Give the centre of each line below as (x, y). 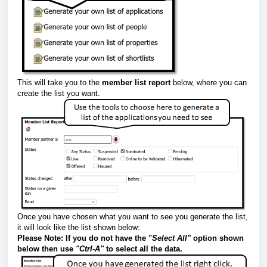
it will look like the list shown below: (79, 228)
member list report (136, 83)
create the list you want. (59, 93)
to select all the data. (143, 249)
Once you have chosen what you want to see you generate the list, (133, 217)
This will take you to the (60, 83)
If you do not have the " (109, 238)
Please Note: (41, 238)
